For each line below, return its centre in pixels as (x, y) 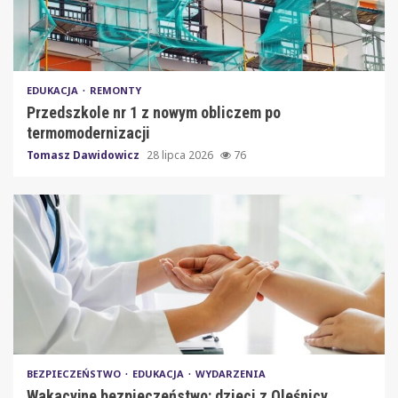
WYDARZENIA (231, 373)
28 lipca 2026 (181, 155)
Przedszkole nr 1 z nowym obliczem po (154, 112)
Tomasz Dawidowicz (84, 155)
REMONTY (115, 90)
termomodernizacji (88, 132)
